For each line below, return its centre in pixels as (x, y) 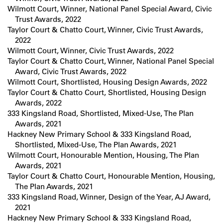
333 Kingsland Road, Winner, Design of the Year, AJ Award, (109, 197)
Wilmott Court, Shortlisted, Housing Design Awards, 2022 (107, 82)
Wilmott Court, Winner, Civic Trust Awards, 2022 (91, 51)
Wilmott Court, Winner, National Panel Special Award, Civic (110, 9)
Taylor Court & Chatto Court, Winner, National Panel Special (111, 61)
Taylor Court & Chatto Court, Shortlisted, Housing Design (107, 93)
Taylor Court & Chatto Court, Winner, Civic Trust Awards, (105, 30)
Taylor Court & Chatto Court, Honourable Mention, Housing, (111, 176)
